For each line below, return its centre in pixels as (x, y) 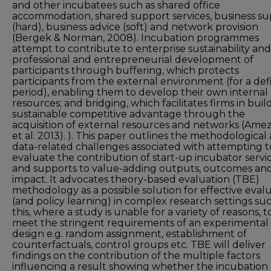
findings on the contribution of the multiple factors (136, 256)
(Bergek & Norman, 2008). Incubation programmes (135, 38)
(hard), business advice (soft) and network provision (135, 27)
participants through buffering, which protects (126, 70)
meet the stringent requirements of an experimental (140, 223)
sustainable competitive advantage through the (129, 114)
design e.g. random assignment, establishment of (129, 234)
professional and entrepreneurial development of (133, 60)
